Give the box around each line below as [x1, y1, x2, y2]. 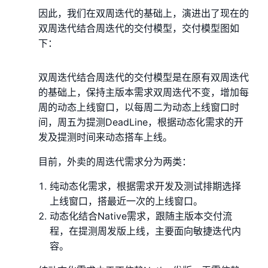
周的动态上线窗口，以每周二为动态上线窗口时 [38, 100, 239, 113]
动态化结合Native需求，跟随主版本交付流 [50, 209, 233, 222]
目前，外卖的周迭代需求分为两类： [38, 155, 191, 167]
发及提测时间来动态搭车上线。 [38, 130, 172, 143]
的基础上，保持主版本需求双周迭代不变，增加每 [38, 86, 249, 98]
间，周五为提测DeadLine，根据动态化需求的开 [38, 115, 243, 128]
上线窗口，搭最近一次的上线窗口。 [50, 194, 203, 207]
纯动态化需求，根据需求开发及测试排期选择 [50, 179, 242, 192]
